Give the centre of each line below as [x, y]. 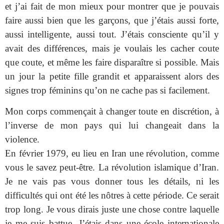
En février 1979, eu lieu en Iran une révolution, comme [112, 153]
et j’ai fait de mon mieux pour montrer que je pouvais [112, 6]
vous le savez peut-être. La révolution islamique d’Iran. [112, 167]
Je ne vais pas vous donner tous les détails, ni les [112, 181]
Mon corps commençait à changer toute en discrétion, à [112, 111]
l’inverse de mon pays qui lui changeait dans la [112, 125]
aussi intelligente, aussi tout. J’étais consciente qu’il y [112, 34]
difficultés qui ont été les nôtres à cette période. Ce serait [112, 195]
